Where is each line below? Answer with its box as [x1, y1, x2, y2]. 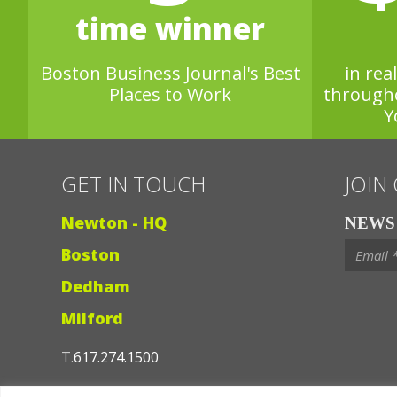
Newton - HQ [61, 211, 167, 233]
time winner [75, 7, 265, 49]
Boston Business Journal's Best [40, 60, 300, 85]
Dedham [61, 275, 130, 297]
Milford [61, 307, 123, 329]
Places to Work [109, 82, 231, 106]
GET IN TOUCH [61, 168, 206, 198]
